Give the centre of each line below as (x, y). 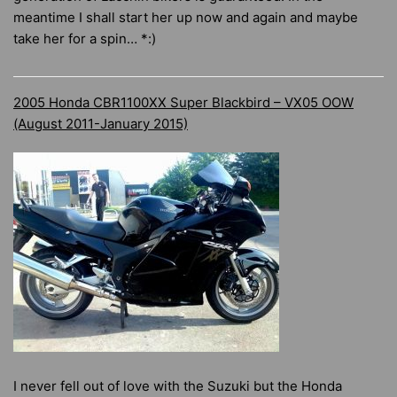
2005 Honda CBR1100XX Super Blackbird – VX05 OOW (183, 103)
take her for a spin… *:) (85, 39)
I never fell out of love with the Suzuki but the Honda (178, 386)
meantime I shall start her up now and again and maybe (186, 18)
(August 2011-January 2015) (101, 124)
